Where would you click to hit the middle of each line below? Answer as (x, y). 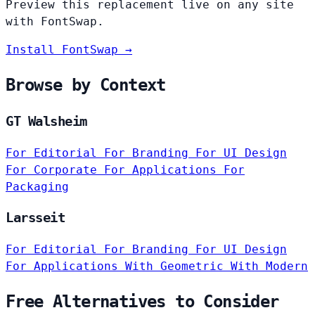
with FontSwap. (55, 22)
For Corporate (55, 169)
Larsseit (36, 218)
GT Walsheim (46, 122)
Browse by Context (86, 85)
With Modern (269, 266)
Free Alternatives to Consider (142, 302)
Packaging (37, 186)
